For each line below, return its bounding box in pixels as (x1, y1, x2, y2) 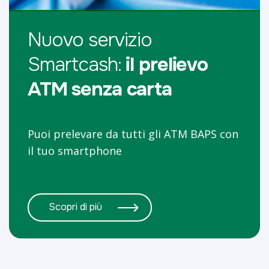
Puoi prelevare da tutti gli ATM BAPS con (28, 126, 238, 141)
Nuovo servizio (28, 27, 153, 52)
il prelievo (125, 52, 208, 77)
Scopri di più (48, 201, 102, 214)
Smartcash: (28, 52, 121, 77)
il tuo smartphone (28, 143, 122, 158)
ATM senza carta (28, 76, 172, 101)
